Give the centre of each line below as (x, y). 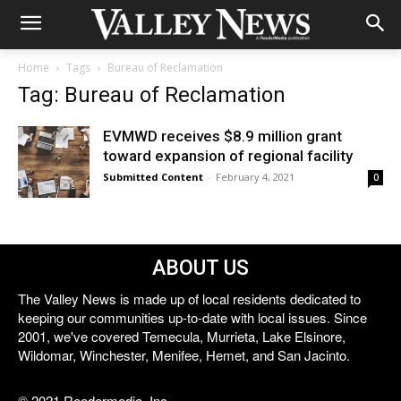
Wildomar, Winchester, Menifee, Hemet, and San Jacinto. (184, 355)
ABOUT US (200, 268)
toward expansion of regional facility (228, 156)
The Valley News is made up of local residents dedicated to (189, 299)
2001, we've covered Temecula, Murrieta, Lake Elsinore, (182, 336)
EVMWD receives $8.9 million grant (222, 136)
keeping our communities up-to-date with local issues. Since (192, 317)
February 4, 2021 (255, 177)
